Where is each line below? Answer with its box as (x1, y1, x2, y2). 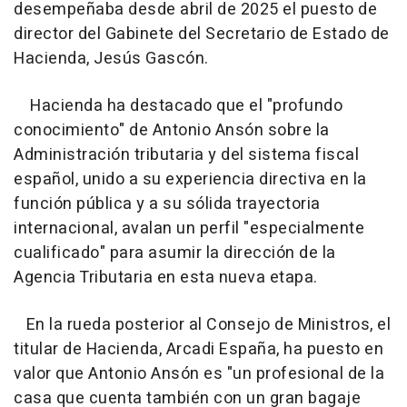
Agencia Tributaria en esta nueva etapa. (14, 264, 318, 290)
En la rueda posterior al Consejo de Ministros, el (14, 312, 391, 337)
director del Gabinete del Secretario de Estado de (14, 21, 390, 46)
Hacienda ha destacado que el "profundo (14, 93, 342, 118)
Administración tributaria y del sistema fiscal (14, 142, 359, 167)
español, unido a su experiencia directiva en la (14, 166, 367, 192)
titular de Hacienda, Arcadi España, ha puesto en (14, 336, 383, 362)
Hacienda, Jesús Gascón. (14, 45, 209, 71)
